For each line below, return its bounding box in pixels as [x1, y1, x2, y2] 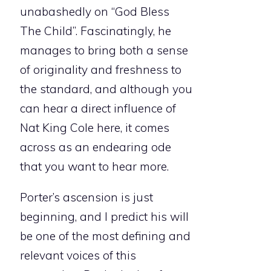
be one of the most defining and [20, 229, 191, 244]
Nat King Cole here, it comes [20, 120, 169, 135]
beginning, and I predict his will [20, 209, 189, 224]
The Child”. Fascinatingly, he [20, 24, 171, 39]
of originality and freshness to [20, 62, 181, 77]
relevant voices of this [20, 248, 136, 263]
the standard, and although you [20, 82, 192, 97]
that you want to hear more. [20, 159, 169, 174]
